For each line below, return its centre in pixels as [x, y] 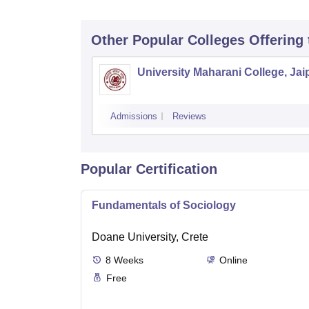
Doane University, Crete [150, 237]
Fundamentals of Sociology [164, 206]
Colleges [216, 40]
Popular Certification [149, 169]
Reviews [189, 117]
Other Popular [137, 40]
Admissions [134, 117]
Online [233, 260]
